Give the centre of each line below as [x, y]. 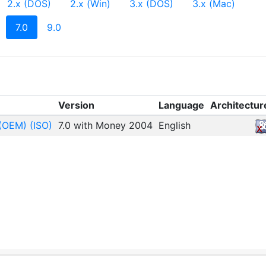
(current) [47, 27]
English [174, 125]
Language [181, 105]
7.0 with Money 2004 [105, 125]
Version [76, 105]
